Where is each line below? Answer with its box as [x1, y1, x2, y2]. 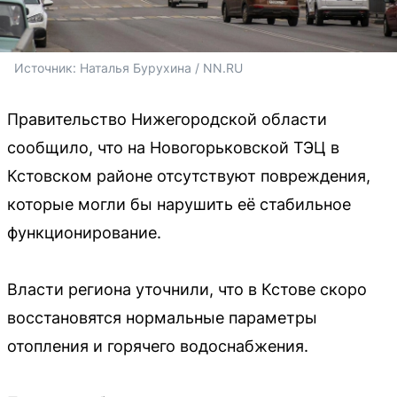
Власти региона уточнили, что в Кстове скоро [7, 279, 367, 299]
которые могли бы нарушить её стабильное [7, 194, 351, 214]
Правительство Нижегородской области [7, 109, 327, 128]
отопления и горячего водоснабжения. [7, 336, 308, 355]
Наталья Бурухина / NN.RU [80, 59, 243, 75]
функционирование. [7, 222, 161, 242]
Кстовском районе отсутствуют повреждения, [7, 166, 370, 185]
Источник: [14, 59, 80, 75]
